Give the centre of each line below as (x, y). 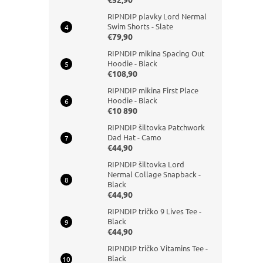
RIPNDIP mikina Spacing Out (156, 53)
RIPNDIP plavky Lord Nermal (157, 16)
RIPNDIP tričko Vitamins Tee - (158, 248)
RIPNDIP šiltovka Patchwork (156, 127)
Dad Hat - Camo (134, 137)
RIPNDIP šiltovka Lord (146, 164)
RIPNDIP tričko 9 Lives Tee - (154, 211)
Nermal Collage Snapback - (154, 174)
